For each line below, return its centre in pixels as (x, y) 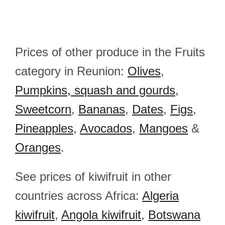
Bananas (102, 109)
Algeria (160, 196)
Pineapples (44, 128)
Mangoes (163, 128)
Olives (144, 71)
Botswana (174, 215)
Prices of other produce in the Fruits (110, 52)
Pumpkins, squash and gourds (95, 90)
